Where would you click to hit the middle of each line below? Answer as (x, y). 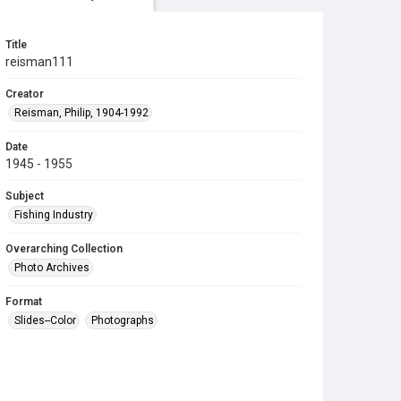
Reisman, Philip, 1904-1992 (81, 113)
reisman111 (39, 62)
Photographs (123, 320)
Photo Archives (52, 268)
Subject (25, 196)
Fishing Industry (54, 215)
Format (24, 302)
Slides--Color (45, 320)
